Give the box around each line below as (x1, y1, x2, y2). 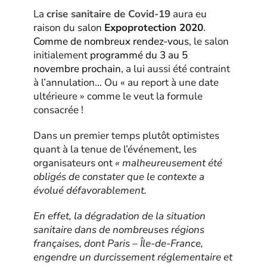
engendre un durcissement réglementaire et (33, 250, 233, 265)
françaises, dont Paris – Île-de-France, (33, 237, 204, 251)
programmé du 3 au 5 (90, 48, 188, 63)
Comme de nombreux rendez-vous (33, 35, 190, 49)
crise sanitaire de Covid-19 (46, 7, 171, 21)
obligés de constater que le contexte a (33, 170, 205, 184)
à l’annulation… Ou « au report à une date (33, 76, 219, 90)
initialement (33, 48, 91, 63)
